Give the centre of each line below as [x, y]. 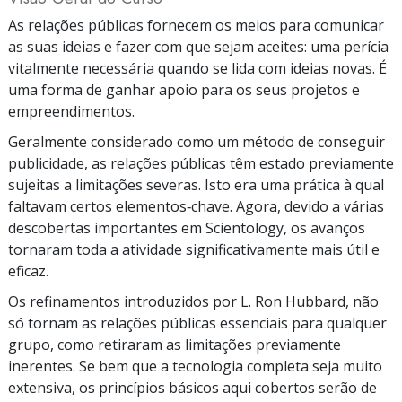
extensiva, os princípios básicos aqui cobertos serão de [192, 387]
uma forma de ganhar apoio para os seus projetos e [184, 89]
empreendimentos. [71, 111]
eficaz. [28, 271]
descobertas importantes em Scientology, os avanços [187, 227]
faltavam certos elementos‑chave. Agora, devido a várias [196, 206]
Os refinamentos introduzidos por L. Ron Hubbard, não [193, 301]
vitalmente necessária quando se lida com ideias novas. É [197, 68]
